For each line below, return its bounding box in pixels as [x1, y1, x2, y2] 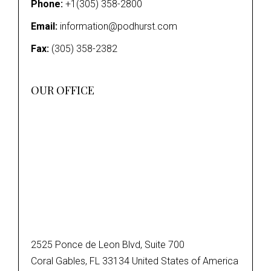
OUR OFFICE [31, 83, 94, 98]
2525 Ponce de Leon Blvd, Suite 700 [31, 239, 184, 251]
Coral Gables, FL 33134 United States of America [31, 255, 238, 267]
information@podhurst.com [60, 21, 177, 33]
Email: [31, 21, 57, 33]
